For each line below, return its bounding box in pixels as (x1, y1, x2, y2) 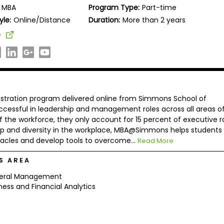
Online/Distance (13, 14, 71, 25)
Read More (137, 136, 173, 145)
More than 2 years (122, 14, 186, 25)
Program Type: (88, 2, 140, 12)
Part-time (142, 2, 177, 12)
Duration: (88, 14, 120, 25)
